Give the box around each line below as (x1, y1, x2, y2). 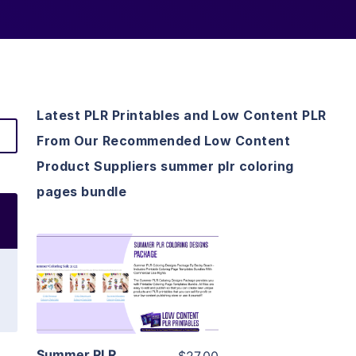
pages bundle (37, 184, 126, 200)
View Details (87, 253, 168, 269)
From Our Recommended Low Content (37, 133, 290, 149)
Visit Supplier (85, 298, 170, 315)
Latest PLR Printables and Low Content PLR (37, 107, 327, 124)
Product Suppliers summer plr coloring (37, 158, 294, 175)
